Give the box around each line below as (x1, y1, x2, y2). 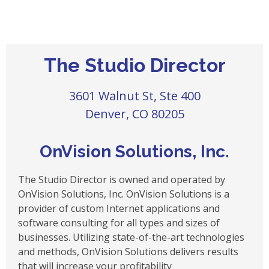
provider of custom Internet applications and (18, 202, 220, 216)
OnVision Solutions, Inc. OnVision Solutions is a (18, 187, 229, 201)
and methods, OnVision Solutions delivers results (18, 245, 238, 259)
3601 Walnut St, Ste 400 (68, 88, 201, 104)
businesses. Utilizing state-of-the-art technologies (18, 231, 244, 244)
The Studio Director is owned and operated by (18, 173, 225, 187)
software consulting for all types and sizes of (18, 216, 220, 230)
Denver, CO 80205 (85, 106, 184, 122)
